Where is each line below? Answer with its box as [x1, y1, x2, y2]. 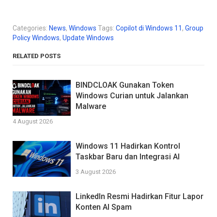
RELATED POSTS [13, 52, 61, 60]
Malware [76, 101, 107, 111]
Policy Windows [13, 33, 60, 42]
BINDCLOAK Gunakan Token [76, 80, 174, 90]
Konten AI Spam [76, 202, 132, 212]
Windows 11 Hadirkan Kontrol [76, 141, 181, 151]
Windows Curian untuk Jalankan [76, 91, 189, 100]
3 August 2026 [76, 168, 116, 175]
